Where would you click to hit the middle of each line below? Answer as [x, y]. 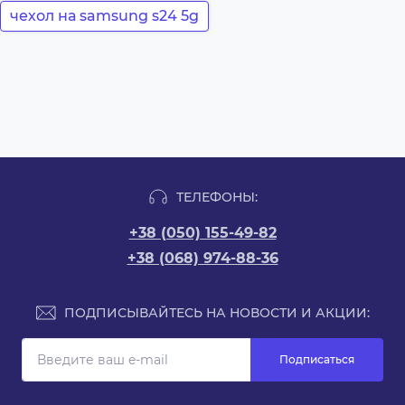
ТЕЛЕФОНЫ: [217, 197]
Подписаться [317, 359]
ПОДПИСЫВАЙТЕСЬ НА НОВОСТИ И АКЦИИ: [217, 312]
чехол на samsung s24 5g [104, 15]
